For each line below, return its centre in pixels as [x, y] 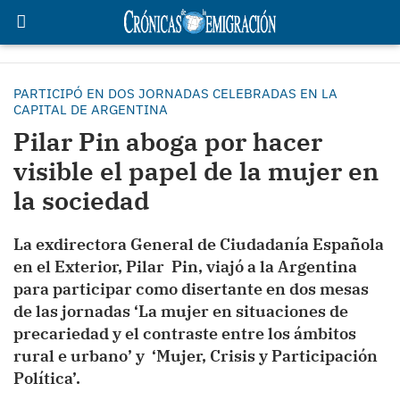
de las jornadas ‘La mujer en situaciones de [181, 311]
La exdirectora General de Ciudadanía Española [199, 244]
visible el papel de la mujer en [196, 171]
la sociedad [81, 200]
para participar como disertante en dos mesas [191, 289]
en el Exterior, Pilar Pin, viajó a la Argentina [185, 267]
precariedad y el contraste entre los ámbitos [185, 333]
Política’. [47, 378]
